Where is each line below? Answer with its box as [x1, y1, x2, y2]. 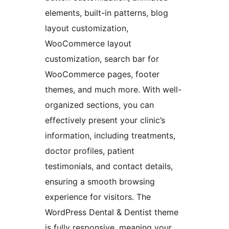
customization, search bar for [45, 54, 159, 64]
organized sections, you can [45, 100, 154, 110]
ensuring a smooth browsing [45, 176, 155, 187]
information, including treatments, [45, 130, 175, 141]
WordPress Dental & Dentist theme [45, 207, 178, 218]
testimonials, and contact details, [45, 161, 173, 172]
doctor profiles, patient [45, 146, 134, 156]
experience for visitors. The [45, 192, 151, 202]
